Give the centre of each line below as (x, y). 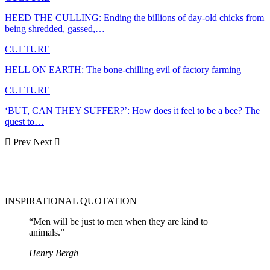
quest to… (24, 122)
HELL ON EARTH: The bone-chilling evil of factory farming (123, 70)
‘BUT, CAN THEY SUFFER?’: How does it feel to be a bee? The (132, 111)
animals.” (47, 233)
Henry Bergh (54, 253)
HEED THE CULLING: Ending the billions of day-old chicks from (134, 18)
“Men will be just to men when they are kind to (118, 222)
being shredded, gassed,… (55, 29)
